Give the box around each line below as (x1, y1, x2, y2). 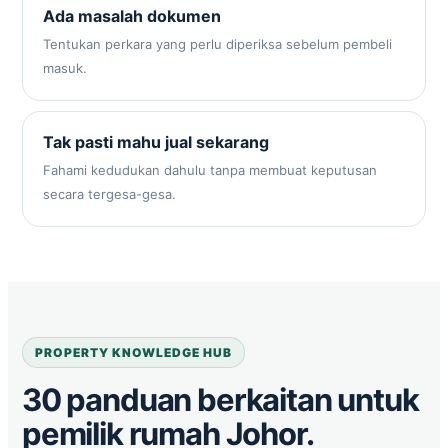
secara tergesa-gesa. (43, 186, 176, 202)
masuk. (43, 60, 87, 76)
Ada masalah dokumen (43, 6, 221, 26)
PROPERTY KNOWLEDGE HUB (35, 344, 233, 360)
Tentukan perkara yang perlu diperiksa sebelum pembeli (43, 36, 392, 52)
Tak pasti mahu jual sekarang (43, 132, 269, 152)
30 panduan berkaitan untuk (22, 381, 419, 418)
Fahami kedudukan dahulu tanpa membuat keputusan (43, 162, 377, 178)
